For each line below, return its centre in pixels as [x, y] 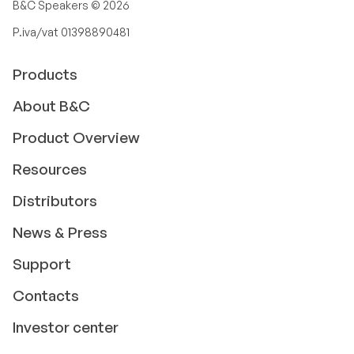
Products [45, 74]
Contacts [46, 296]
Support [42, 264]
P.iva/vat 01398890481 [71, 32]
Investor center [66, 327]
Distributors [55, 201]
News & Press [60, 232]
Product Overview [76, 137]
